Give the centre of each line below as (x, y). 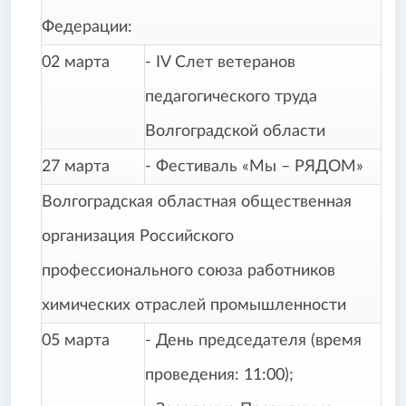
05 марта (76, 341)
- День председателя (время (253, 341)
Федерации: (87, 28)
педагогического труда (231, 97)
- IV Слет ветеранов (220, 63)
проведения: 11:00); (219, 376)
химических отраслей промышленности (194, 306)
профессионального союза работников (188, 271)
